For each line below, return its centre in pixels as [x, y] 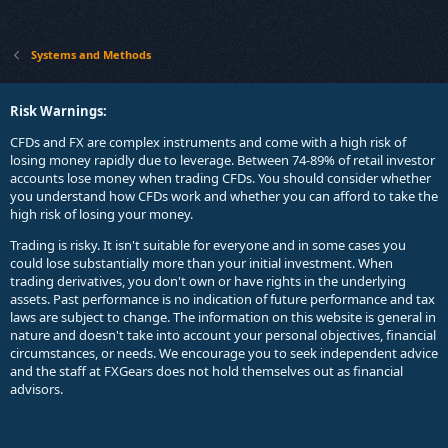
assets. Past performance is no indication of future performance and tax [222, 298]
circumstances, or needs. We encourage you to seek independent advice [224, 352]
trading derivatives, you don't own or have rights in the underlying [208, 280]
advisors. [36, 388]
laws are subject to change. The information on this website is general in [223, 316]
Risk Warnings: [58, 110]
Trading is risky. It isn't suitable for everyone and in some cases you [208, 244]
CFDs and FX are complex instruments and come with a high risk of [208, 141]
